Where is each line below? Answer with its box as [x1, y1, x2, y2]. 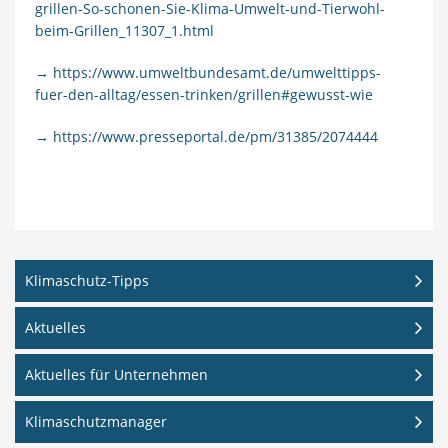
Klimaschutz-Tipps [25, 271, 149, 291]
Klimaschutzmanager [25, 412, 167, 432]
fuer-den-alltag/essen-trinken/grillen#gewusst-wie [34, 85, 373, 105]
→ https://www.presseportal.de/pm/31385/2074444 [34, 127, 378, 147]
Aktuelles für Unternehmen [25, 365, 208, 385]
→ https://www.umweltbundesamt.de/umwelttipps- [34, 63, 381, 83]
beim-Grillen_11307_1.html [34, 21, 214, 41]
